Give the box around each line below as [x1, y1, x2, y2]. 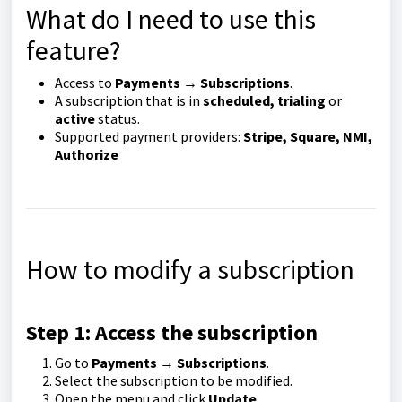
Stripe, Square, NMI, [243, 127, 372, 145]
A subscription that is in [55, 92, 203, 109]
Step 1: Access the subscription [26, 319, 318, 346]
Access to [55, 74, 115, 92]
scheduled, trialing [203, 92, 326, 109]
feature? [26, 33, 120, 67]
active [55, 109, 95, 127]
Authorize [55, 145, 118, 163]
